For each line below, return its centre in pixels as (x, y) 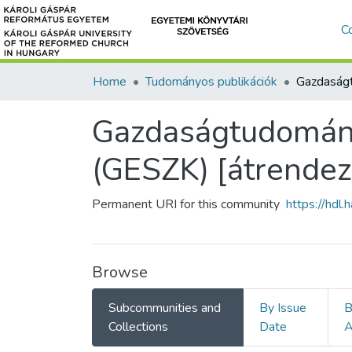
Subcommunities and (165, 308)
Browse (120, 272)
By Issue (283, 308)
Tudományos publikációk (211, 82)
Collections (138, 327)
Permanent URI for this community (186, 204)
